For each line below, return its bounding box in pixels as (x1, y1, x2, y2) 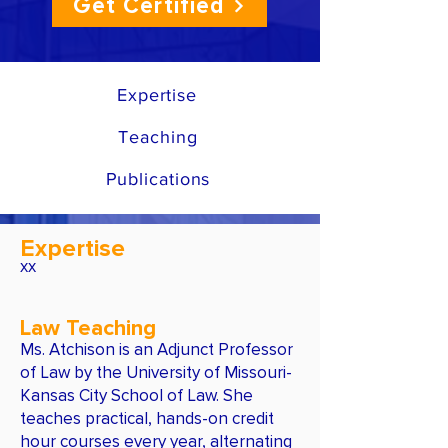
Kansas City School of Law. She (20, 385, 253, 406)
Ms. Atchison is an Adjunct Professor (20, 339, 293, 360)
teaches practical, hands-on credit (20, 408, 274, 429)
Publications (105, 168, 211, 189)
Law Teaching (20, 315, 156, 342)
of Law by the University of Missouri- (20, 362, 292, 383)
